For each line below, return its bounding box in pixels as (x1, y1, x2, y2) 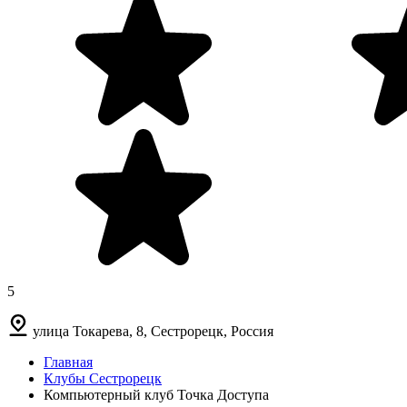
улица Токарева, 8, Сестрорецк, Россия (33, 323, 273, 339)
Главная (44, 353, 93, 370)
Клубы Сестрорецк (44, 370, 162, 386)
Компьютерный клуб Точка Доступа (44, 386, 269, 402)
